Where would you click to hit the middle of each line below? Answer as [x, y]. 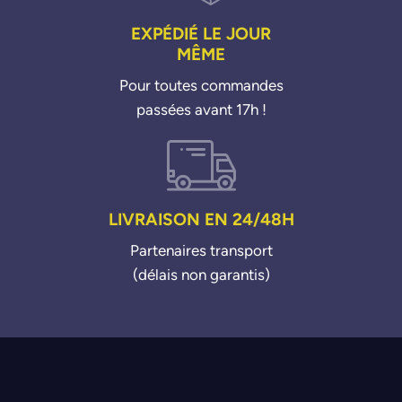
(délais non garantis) [201, 275]
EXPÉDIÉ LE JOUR [201, 34]
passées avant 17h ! [201, 110]
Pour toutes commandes [201, 86]
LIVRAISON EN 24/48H [201, 219]
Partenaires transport [201, 251]
